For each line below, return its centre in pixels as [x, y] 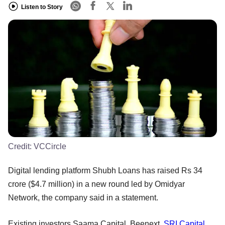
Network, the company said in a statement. [83, 197]
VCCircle [50, 146]
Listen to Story [42, 7]
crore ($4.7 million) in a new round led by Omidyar [96, 184]
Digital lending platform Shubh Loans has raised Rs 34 [105, 170]
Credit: [21, 146]
